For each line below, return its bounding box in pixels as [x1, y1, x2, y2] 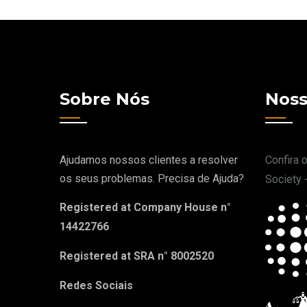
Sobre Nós [60, 89, 149, 109]
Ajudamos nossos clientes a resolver [60, 153, 238, 167]
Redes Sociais [60, 279, 133, 292]
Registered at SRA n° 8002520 [60, 249, 214, 262]
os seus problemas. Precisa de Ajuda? [60, 172, 244, 185]
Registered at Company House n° [60, 201, 231, 214]
